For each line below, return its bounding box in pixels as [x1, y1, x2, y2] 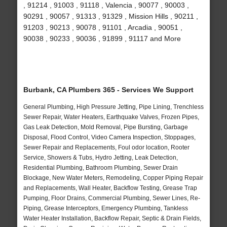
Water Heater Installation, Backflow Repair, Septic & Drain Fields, [23, 215, 201, 222]
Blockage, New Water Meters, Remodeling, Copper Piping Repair [23, 174, 203, 182]
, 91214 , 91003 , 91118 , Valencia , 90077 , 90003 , [23, 1, 189, 10]
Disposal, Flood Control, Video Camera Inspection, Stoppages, [23, 134, 196, 141]
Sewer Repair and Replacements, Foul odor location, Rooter [23, 144, 190, 152]
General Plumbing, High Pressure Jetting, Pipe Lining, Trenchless [23, 103, 204, 111]
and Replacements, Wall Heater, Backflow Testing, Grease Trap [23, 184, 197, 192]
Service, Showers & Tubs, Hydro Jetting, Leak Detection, [23, 154, 178, 162]
